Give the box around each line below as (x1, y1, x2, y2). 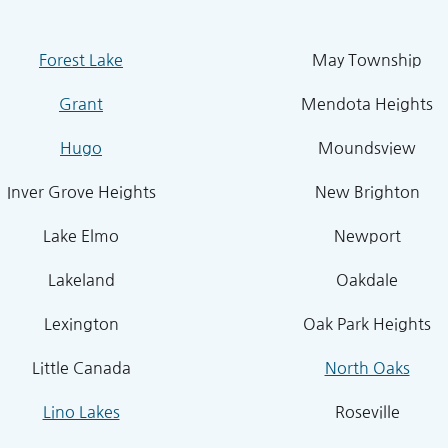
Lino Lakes (42, 403, 120, 420)
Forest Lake (39, 51, 123, 68)
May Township (312, 51, 422, 68)
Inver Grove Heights (6, 183, 156, 200)
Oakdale (336, 271, 398, 288)
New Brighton (314, 183, 420, 200)
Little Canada (31, 359, 131, 376)
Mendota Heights (301, 95, 433, 112)
